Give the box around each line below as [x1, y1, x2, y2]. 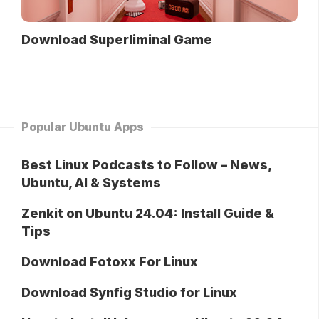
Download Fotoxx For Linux [21, 253, 198, 269]
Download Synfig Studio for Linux [21, 284, 237, 300]
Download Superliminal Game [21, 31, 212, 47]
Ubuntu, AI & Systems [21, 174, 161, 190]
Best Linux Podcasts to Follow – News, [21, 157, 271, 172]
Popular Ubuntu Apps [21, 119, 144, 134]
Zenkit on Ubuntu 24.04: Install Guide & [21, 205, 274, 221]
